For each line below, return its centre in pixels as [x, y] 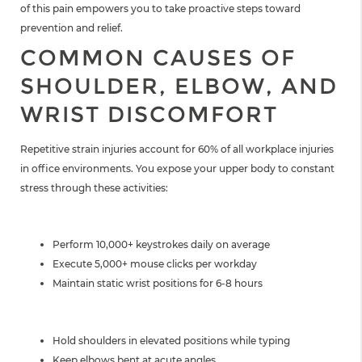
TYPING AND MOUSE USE [143, 213]
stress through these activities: [94, 187]
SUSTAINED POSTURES [132, 309]
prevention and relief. [72, 28]
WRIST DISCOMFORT [149, 115]
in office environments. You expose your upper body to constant [177, 168]
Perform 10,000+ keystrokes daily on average [161, 245]
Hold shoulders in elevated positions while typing [171, 340]
